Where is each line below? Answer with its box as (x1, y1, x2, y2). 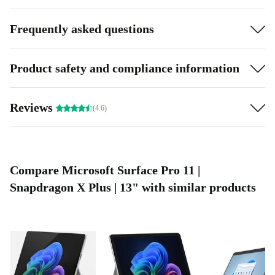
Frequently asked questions (10, 21, 154, 36)
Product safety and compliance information (10, 61, 239, 75)
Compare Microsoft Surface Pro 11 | (10, 163, 200, 177)
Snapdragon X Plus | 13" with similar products (10, 180, 256, 195)
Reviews (10, 100, 56, 114)
